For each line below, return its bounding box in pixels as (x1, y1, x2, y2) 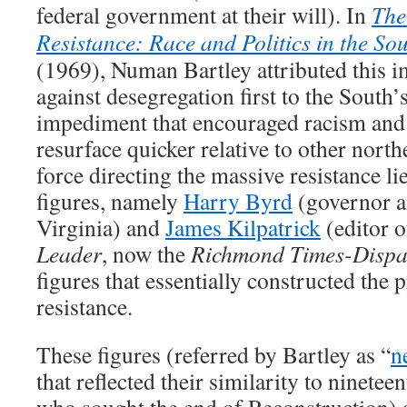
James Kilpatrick (165, 212, 321, 243)
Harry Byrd (184, 185, 293, 216)
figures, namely (36, 185, 184, 216)
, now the (102, 238, 185, 269)
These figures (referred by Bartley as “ (36, 339, 391, 370)
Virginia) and (36, 212, 165, 243)
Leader (36, 238, 102, 269)
